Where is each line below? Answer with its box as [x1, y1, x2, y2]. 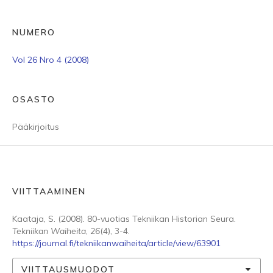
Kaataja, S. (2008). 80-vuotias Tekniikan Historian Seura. [12, 213, 236, 224]
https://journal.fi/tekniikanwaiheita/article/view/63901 [12, 238, 221, 249]
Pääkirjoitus [12, 121, 59, 132]
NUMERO [12, 27, 55, 38]
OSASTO [12, 94, 55, 105]
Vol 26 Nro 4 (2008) [12, 54, 89, 65]
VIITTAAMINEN [12, 186, 86, 197]
